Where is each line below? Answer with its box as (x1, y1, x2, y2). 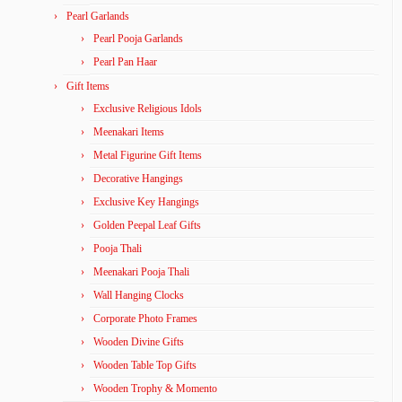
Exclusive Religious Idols (93, 102, 202, 115)
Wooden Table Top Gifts (93, 359, 197, 371)
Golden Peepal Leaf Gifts (93, 219, 201, 232)
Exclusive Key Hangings (93, 196, 199, 208)
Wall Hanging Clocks (93, 289, 184, 301)
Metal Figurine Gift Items (93, 149, 202, 162)
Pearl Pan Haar (93, 56, 157, 68)
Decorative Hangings (93, 172, 183, 185)
